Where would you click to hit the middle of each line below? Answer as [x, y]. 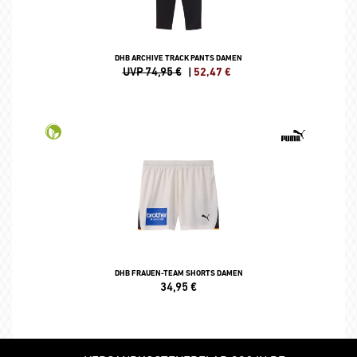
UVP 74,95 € [152, 71]
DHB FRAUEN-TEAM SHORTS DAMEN [178, 273]
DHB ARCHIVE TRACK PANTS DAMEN [178, 57]
